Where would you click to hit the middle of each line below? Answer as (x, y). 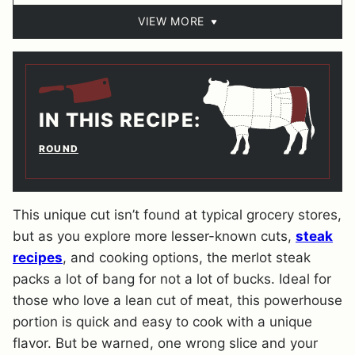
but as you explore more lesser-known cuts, (154, 237)
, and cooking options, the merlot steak (187, 258)
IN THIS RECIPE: (120, 120)
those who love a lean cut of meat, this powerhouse (177, 301)
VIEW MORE (171, 21)
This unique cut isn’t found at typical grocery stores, (177, 215)
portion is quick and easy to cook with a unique (162, 322)
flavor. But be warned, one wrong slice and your (165, 344)
